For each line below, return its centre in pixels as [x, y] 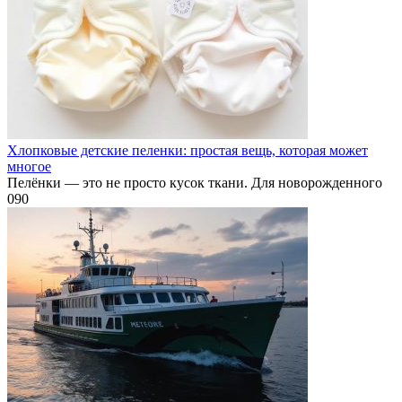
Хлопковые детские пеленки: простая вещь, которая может [188, 150]
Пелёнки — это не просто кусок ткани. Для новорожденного [195, 182]
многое [29, 166]
